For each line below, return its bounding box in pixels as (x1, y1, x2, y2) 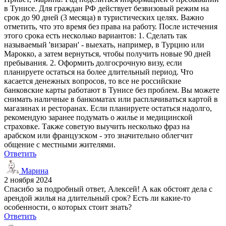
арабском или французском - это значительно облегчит (4, 131, 193, 140)
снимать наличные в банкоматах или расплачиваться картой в (4, 94, 218, 103)
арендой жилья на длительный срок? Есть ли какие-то (4, 193, 191, 202)
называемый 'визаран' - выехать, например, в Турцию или (4, 40, 204, 49)
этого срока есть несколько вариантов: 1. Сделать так (4, 31, 187, 40)
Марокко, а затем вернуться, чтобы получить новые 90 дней (4, 49, 211, 58)
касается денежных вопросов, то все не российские (4, 76, 181, 85)
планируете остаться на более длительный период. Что (4, 67, 193, 76)
